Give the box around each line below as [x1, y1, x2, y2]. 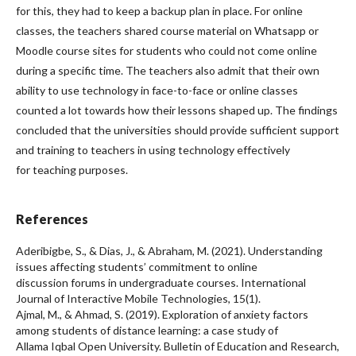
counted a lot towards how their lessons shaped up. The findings [16, 103, 338, 117]
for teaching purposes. [16, 162, 128, 176]
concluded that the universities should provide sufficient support [16, 122, 339, 137]
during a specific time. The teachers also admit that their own [16, 63, 319, 77]
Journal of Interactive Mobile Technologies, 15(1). [16, 291, 261, 305]
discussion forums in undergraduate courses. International [16, 275, 306, 289]
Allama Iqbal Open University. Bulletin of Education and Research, [16, 339, 339, 353]
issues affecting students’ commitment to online [16, 259, 257, 273]
